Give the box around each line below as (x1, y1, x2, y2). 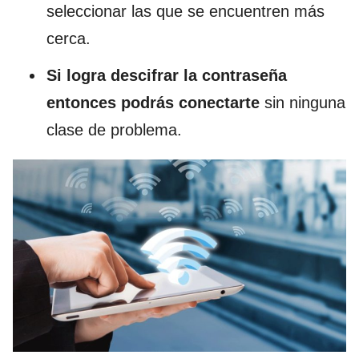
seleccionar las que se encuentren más (46, 2, 325, 20)
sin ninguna (260, 93, 345, 111)
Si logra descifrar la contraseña (46, 66, 287, 84)
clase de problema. (46, 120, 182, 139)
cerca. (46, 29, 91, 47)
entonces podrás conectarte (46, 93, 260, 111)
